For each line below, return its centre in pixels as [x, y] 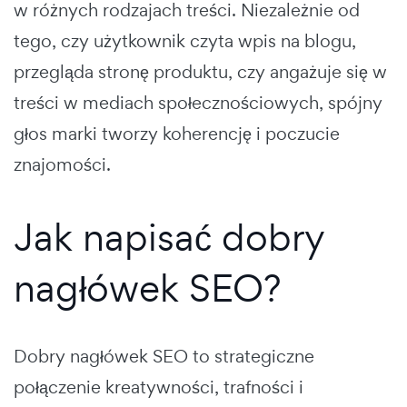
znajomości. [62, 164]
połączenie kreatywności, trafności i [159, 387]
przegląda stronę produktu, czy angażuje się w [200, 71]
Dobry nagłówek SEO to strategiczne [164, 356]
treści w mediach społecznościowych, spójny [198, 102]
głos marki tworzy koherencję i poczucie [177, 133]
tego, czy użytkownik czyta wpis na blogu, [185, 40]
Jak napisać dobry [169, 236]
